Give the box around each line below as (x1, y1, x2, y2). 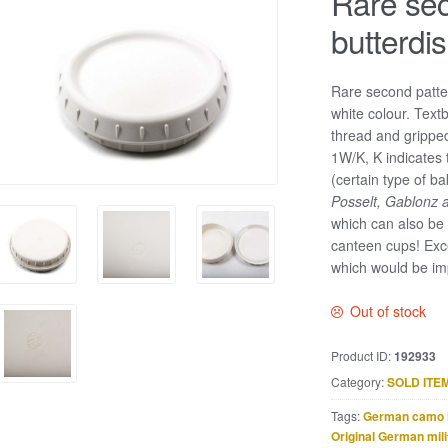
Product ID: (330, 347, 394, 364)
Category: (330, 373, 387, 391)
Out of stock (350, 301, 427, 322)
